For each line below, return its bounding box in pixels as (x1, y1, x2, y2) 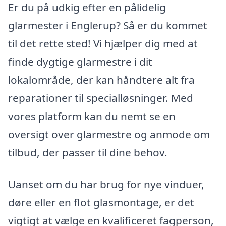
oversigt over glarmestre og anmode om (8, 127, 210, 141)
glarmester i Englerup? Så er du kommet (8, 18, 207, 32)
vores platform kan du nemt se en (8, 108, 176, 123)
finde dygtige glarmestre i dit (8, 54, 152, 69)
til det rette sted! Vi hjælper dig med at (8, 36, 198, 50)
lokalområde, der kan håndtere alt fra (8, 72, 195, 87)
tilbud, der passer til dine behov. (8, 145, 167, 159)
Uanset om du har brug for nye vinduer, (8, 177, 204, 192)
